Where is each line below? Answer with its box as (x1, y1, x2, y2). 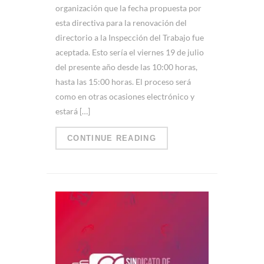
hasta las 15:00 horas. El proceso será (55, 77, 191, 87)
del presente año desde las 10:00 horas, (55, 62, 197, 72)
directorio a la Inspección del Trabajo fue (55, 32, 204, 43)
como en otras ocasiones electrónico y (55, 91, 194, 102)
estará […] (55, 106, 90, 117)
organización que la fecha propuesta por (55, 3, 202, 14)
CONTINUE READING (67, 134, 156, 143)
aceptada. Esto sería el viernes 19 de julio (55, 47, 204, 58)
